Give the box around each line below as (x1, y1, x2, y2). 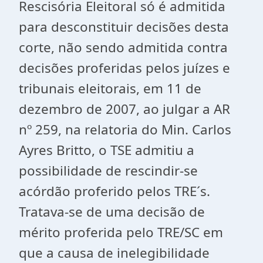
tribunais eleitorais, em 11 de (19, 79, 201, 97)
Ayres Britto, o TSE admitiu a (19, 141, 194, 159)
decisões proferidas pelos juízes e (19, 59, 230, 77)
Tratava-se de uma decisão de (19, 203, 205, 221)
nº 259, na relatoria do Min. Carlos (19, 120, 231, 139)
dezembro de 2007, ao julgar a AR (19, 100, 230, 118)
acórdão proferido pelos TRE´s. (19, 182, 210, 200)
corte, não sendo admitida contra (19, 38, 228, 56)
